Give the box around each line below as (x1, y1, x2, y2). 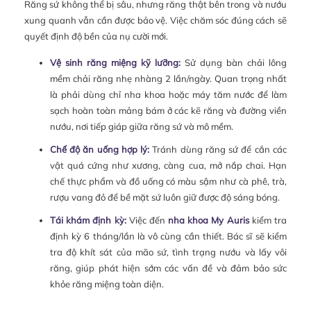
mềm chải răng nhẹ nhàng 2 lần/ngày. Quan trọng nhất (49, 72, 287, 84)
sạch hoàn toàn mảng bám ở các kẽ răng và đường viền (49, 104, 287, 116)
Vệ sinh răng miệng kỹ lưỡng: (49, 56, 180, 68)
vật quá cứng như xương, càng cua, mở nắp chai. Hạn (49, 159, 287, 171)
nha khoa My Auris (168, 214, 249, 226)
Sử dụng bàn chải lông (180, 56, 287, 68)
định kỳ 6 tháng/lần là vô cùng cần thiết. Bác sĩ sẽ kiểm (49, 230, 287, 242)
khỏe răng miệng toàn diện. (49, 278, 164, 289)
